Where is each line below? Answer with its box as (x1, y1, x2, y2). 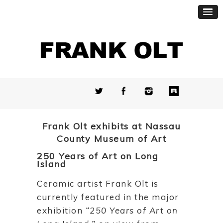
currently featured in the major (37, 191, 179, 202)
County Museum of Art (57, 132, 166, 144)
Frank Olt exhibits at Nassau (42, 120, 181, 132)
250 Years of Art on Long (37, 150, 158, 162)
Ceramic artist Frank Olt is (37, 178, 159, 189)
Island (37, 158, 66, 170)
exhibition (37, 205, 86, 216)
